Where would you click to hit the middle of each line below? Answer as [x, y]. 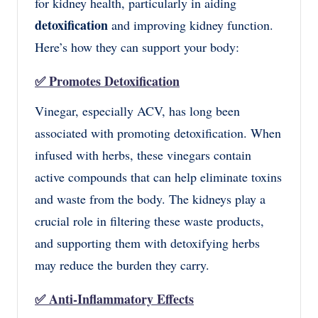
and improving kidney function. [191, 25]
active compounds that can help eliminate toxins [158, 177]
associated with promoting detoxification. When [158, 133]
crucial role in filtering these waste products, [149, 221]
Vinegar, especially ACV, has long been [137, 111]
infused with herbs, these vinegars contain [143, 155]
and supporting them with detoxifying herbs [147, 243]
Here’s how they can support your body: [137, 47]
